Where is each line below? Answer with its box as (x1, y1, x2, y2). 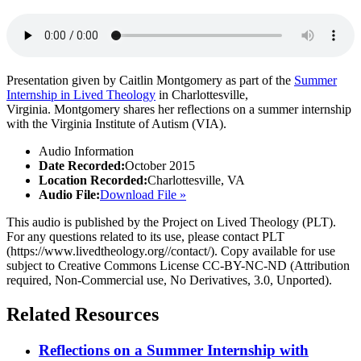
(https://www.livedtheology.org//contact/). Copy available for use (6, 244, 335, 259)
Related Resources (6, 304, 159, 326)
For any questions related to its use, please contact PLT (6, 230, 284, 244)
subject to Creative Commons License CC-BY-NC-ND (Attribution (6, 259, 350, 273)
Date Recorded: (39, 159, 125, 173)
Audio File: (39, 188, 100, 202)
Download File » (100, 188, 186, 202)
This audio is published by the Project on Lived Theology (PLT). (6, 215, 336, 230)
